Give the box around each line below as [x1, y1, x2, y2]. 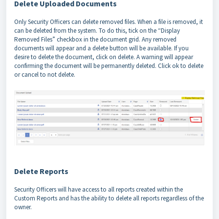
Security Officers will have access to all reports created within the [14, 185, 183, 194]
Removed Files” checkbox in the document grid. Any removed [14, 35, 176, 44]
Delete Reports [14, 166, 68, 176]
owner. [14, 202, 33, 211]
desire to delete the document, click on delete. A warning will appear [14, 53, 193, 62]
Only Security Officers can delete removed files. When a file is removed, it [14, 18, 203, 26]
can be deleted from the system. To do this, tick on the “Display [14, 26, 180, 35]
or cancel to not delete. [14, 70, 75, 79]
